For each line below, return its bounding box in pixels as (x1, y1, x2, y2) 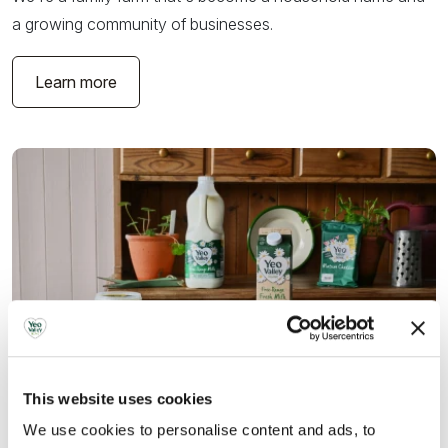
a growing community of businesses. (12, 13, 273, 34)
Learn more (35, 71, 117, 92)
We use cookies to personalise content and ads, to (23, 421, 376, 439)
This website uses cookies (23, 389, 213, 407)
